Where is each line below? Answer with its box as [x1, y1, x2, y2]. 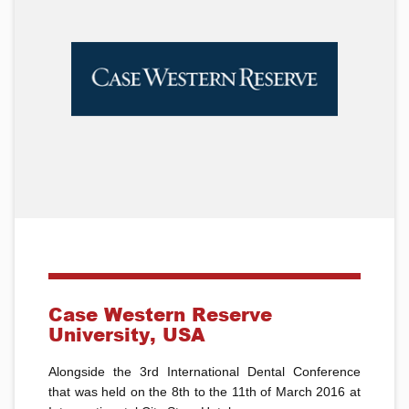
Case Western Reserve [48, 300, 273, 327]
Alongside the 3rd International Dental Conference [48, 363, 361, 379]
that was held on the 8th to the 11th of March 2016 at [48, 383, 361, 399]
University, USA [48, 320, 206, 347]
